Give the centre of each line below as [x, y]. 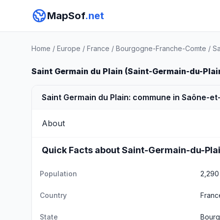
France [98, 48]
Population [58, 174]
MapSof [66, 16]
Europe [69, 48]
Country [53, 195]
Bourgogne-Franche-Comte [161, 48]
